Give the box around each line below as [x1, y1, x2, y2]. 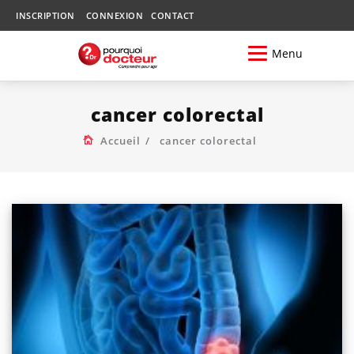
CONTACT [151, 9, 194, 21]
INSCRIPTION [16, 9, 75, 21]
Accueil [100, 133, 141, 148]
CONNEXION [85, 9, 143, 21]
